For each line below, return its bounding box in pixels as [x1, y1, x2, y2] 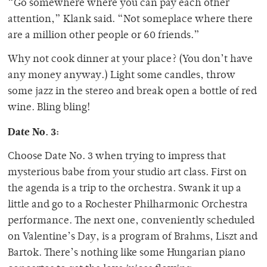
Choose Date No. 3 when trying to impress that [8, 151, 226, 163]
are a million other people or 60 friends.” [8, 30, 200, 42]
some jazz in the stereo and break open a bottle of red [8, 86, 257, 98]
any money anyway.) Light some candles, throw [8, 70, 235, 82]
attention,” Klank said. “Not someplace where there [8, 14, 253, 26]
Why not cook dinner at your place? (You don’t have [8, 54, 253, 66]
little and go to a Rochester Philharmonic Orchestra [8, 200, 248, 211]
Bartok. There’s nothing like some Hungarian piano [8, 248, 246, 259]
